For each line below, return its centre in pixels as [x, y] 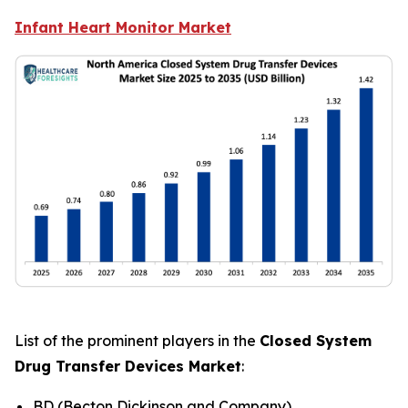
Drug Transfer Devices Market [128, 366]
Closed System [316, 340]
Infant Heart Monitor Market [123, 28]
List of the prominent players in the [137, 340]
